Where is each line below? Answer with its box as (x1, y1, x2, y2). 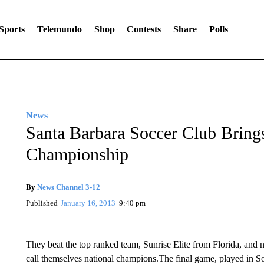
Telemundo (37, 24, 82, 34)
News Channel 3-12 (37, 183, 100, 192)
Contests (127, 24, 161, 34)
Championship (25, 144, 128, 164)
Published (25, 199, 58, 207)
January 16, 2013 (61, 199, 116, 207)
